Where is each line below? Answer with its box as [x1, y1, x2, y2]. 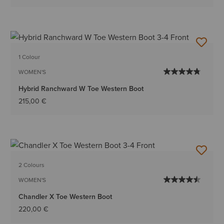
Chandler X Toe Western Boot [18, 191, 112, 202]
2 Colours [18, 160, 45, 169]
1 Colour [18, 52, 40, 61]
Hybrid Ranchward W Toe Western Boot [18, 83, 144, 93]
